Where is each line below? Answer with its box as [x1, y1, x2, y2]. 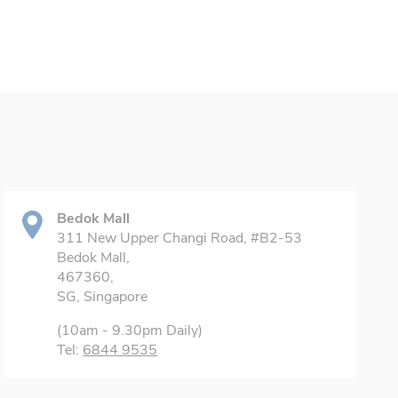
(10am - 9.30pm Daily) [57, 321, 203, 340]
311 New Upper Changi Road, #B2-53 [57, 228, 303, 248]
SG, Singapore [57, 287, 148, 306]
